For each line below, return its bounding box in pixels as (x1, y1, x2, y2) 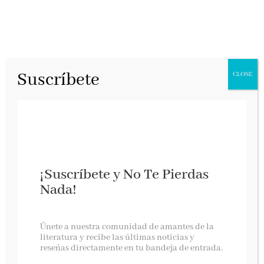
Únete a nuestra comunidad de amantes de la (40, 222, 214, 232)
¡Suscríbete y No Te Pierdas (40, 166, 209, 184)
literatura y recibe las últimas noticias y (40, 232, 195, 243)
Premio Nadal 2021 (25, 215, 106, 227)
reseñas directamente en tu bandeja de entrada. (40, 243, 223, 253)
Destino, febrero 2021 (25, 249, 100, 259)
